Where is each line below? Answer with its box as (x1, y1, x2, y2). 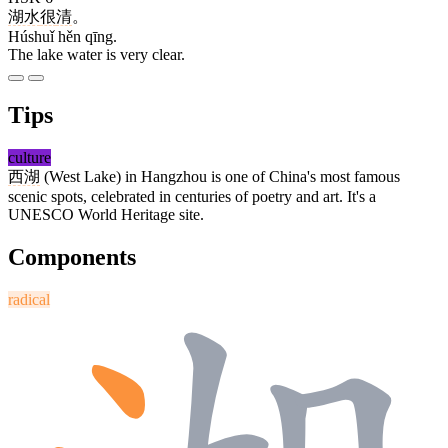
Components (8, 244, 136, 271)
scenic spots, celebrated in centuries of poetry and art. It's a (8, 188, 376, 206)
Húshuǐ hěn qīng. (8, 28, 117, 46)
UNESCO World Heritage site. (8, 206, 204, 224)
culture (8, 149, 51, 167)
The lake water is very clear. (8, 46, 185, 64)
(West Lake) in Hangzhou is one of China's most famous (40, 168, 400, 186)
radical (8, 290, 50, 308)
